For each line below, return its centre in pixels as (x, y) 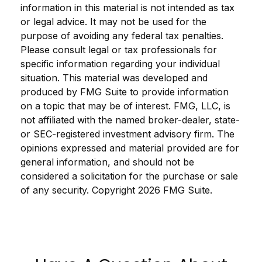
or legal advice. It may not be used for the (113, 22)
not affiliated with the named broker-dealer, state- (130, 120)
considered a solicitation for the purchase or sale (129, 176)
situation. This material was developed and (114, 78)
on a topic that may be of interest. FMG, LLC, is (125, 106)
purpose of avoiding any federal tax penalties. (122, 36)
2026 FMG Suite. (175, 190)
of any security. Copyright (79, 190)
